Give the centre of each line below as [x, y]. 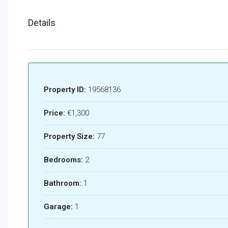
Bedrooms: [63, 160]
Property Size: [69, 137]
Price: [54, 113]
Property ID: [65, 90]
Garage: [58, 207]
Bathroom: [63, 183]
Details [42, 23]
